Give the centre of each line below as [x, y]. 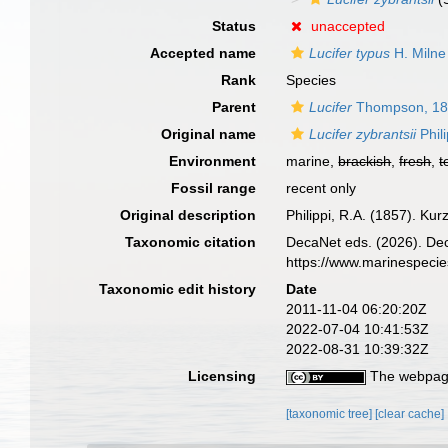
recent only [321, 188]
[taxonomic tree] [331, 414]
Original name [209, 134]
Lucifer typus [350, 53]
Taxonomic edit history [178, 289]
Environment [213, 161]
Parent [234, 107]
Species [311, 80]
